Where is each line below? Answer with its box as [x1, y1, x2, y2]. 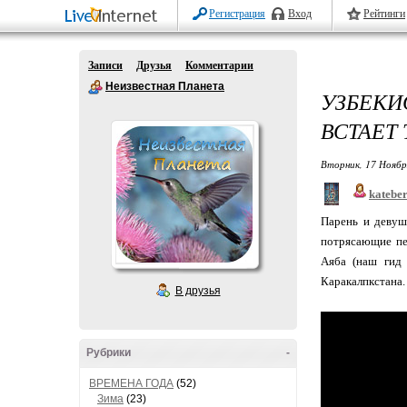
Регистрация [209, 7, 265, 20]
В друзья [174, 284, 221, 297]
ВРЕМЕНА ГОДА [89, 377, 174, 390]
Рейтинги [363, 7, 405, 20]
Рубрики [86, 346, 131, 359]
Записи [88, 59, 123, 72]
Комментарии [185, 59, 253, 72]
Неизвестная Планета [105, 80, 224, 93]
